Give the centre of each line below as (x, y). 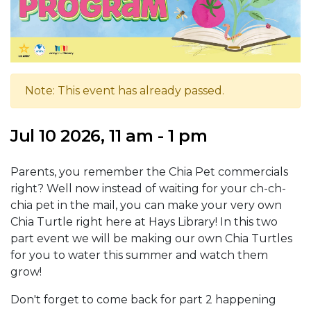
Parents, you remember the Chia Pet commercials (149, 171)
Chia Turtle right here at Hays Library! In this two (144, 221)
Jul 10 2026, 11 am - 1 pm (109, 135)
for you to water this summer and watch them (139, 255)
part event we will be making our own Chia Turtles (151, 238)
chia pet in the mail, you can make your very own (146, 205)
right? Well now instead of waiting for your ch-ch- (148, 188)
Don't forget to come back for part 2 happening (143, 299)
